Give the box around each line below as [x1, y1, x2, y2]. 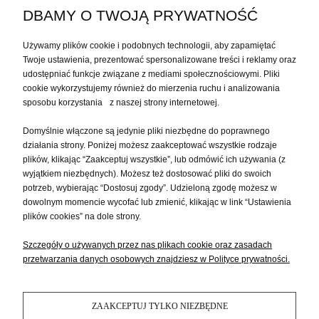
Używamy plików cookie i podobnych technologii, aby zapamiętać [23, 41, 276, 51]
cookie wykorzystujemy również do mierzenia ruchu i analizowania [23, 83, 280, 93]
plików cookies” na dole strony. [23, 211, 141, 221]
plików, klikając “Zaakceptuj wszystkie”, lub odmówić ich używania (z [23, 155, 286, 164]
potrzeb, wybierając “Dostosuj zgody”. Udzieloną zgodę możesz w [23, 183, 277, 193]
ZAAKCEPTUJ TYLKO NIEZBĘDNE [91, 300, 228, 311]
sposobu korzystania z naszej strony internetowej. [23, 98, 219, 108]
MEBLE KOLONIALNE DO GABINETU [53, 21, 263, 34]
